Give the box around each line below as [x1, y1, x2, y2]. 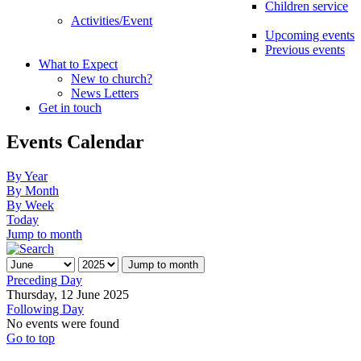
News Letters [71, 86, 139, 100]
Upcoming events [265, 28, 355, 42]
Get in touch [39, 101, 102, 114]
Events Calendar [6, 131, 144, 152]
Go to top [6, 330, 55, 345]
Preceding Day [6, 272, 82, 287]
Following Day [6, 301, 84, 316]
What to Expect [39, 57, 118, 71]
